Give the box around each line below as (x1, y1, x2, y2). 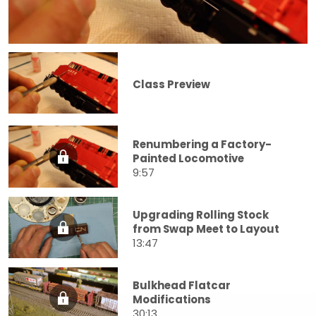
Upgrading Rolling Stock (133, 207, 269, 222)
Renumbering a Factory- (133, 136, 272, 152)
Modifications (133, 291, 211, 307)
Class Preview (133, 77, 210, 92)
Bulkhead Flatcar (133, 277, 231, 293)
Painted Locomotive (133, 150, 244, 166)
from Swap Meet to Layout (133, 221, 279, 236)
